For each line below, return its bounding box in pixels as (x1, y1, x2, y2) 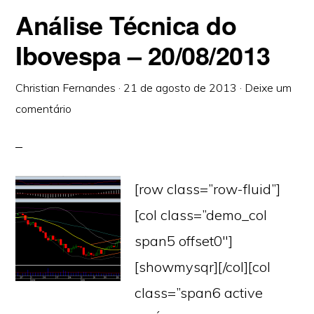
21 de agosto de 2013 (123, 81, 238, 95)
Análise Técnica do (15, 6, 237, 43)
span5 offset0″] (135, 232, 233, 250)
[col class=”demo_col (135, 206, 268, 224)
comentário (15, 102, 72, 116)
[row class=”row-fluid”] (135, 180, 281, 198)
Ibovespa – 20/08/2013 (15, 36, 271, 73)
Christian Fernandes (15, 81, 116, 95)
